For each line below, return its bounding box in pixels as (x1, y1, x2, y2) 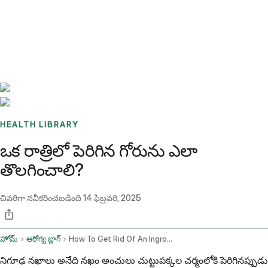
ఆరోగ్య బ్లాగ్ (26, 234, 60, 244)
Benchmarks (14, 10, 62, 20)
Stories (62, 10, 87, 20)
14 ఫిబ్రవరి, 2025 (83, 193, 141, 203)
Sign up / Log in (29, 24, 91, 35)
